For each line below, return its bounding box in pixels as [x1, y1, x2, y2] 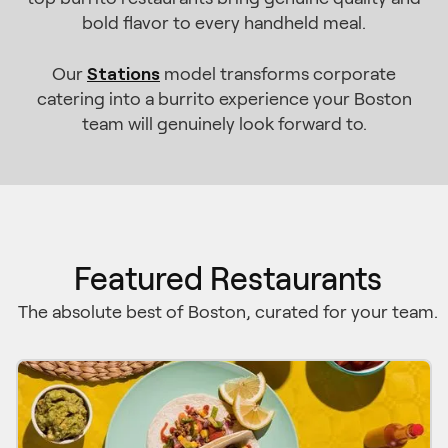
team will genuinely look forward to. [81, 114, 367, 134]
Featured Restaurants [74, 261, 382, 297]
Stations [87, 62, 160, 84]
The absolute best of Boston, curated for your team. [18, 302, 438, 322]
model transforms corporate [160, 64, 396, 84]
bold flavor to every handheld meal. [82, 13, 366, 33]
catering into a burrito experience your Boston [36, 89, 412, 109]
